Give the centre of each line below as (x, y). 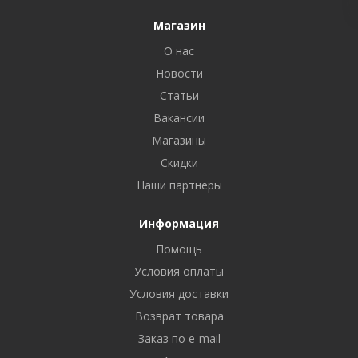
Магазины (179, 140)
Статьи (179, 95)
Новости (179, 73)
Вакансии (179, 118)
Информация (179, 223)
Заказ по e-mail (179, 338)
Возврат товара (179, 316)
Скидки (179, 163)
